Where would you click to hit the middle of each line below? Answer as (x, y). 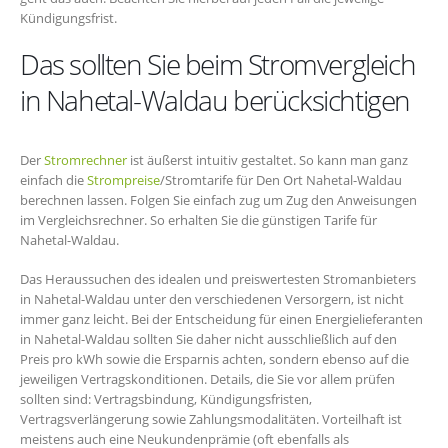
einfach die (53, 180)
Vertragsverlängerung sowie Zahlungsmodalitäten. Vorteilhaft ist (211, 418)
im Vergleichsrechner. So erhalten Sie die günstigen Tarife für (198, 220)
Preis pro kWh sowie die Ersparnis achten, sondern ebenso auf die (214, 358)
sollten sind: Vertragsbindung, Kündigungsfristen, (166, 398)
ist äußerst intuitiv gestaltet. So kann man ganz (267, 160)
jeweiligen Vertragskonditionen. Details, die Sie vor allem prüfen (207, 378)
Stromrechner (85, 160)
